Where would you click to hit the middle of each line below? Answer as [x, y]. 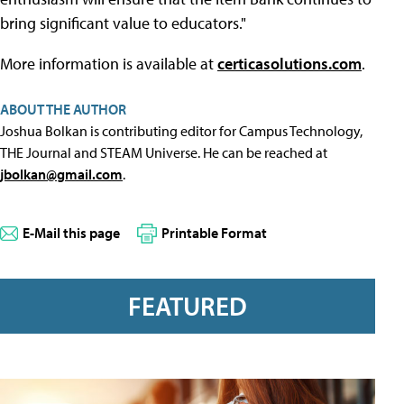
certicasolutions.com [289, 64]
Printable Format [214, 233]
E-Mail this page [71, 233]
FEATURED [188, 306]
